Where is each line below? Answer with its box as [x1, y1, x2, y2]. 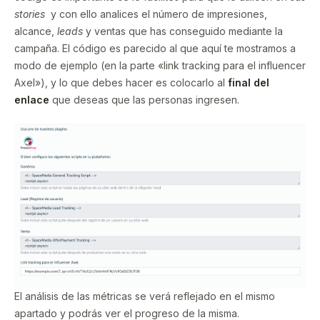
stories [14, 7, 45, 20]
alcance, [14, 24, 57, 37]
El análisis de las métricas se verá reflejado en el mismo [14, 289, 275, 302]
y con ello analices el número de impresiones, [45, 7, 267, 20]
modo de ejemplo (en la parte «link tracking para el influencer [14, 59, 306, 71]
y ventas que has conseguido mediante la [83, 24, 283, 37]
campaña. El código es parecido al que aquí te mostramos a [14, 41, 296, 54]
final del [228, 76, 269, 89]
